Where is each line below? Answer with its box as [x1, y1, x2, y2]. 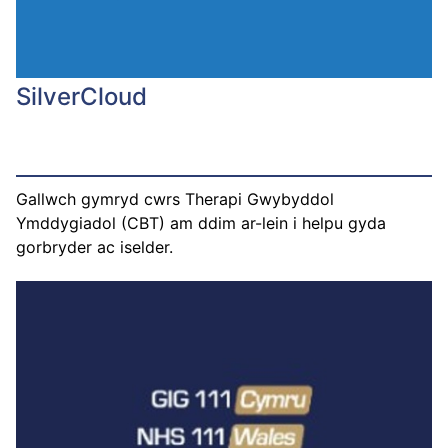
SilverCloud [16, 81, 147, 111]
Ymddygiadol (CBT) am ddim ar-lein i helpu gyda [16, 212, 386, 233]
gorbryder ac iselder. [16, 236, 173, 257]
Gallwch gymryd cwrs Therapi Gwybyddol [16, 188, 334, 209]
